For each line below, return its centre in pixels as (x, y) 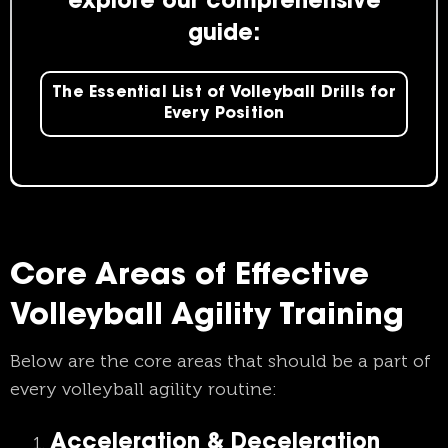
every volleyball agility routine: (143, 389)
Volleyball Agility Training (207, 317)
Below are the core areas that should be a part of (220, 361)
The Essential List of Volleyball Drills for (224, 93)
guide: (224, 35)
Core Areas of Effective (189, 277)
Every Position (224, 114)
